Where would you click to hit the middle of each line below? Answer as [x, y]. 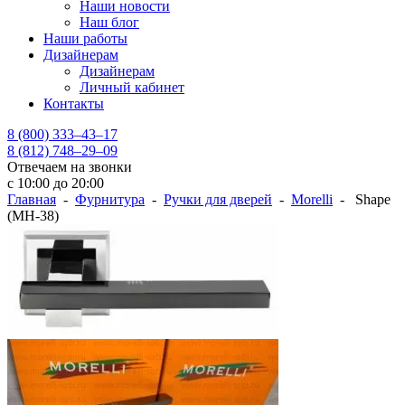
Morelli [312, 199]
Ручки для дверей [218, 199]
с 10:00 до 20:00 [56, 183]
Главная [32, 199]
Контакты [74, 104]
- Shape [362, 199]
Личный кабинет [132, 87]
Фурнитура [110, 199]
